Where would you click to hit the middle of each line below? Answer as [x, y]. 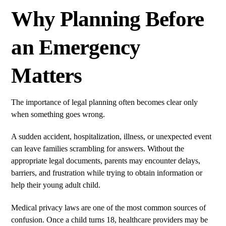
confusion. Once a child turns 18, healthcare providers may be [110, 220]
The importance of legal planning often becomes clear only [105, 102]
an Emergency [76, 47]
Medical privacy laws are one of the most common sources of [109, 208]
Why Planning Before [107, 19]
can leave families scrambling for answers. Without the [98, 149]
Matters [47, 75]
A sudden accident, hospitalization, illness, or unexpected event [111, 137]
